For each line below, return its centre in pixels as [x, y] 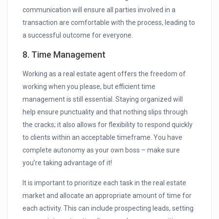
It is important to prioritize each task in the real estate [105, 183]
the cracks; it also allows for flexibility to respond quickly [108, 125]
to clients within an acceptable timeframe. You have [103, 138]
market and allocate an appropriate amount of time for [107, 196]
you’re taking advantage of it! [67, 163]
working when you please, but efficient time [89, 87]
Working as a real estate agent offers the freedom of [104, 74]
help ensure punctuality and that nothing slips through [105, 112]
